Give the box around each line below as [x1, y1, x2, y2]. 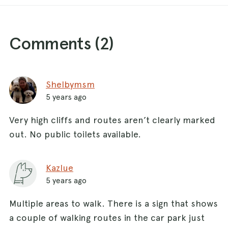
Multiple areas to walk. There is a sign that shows [9, 197, 218, 209]
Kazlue [46, 162, 73, 173]
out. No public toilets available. [9, 128, 141, 139]
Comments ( [9, 33, 100, 53]
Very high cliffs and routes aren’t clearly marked [9, 114, 215, 125]
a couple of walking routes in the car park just [9, 212, 205, 223]
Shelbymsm [46, 78, 95, 90]
